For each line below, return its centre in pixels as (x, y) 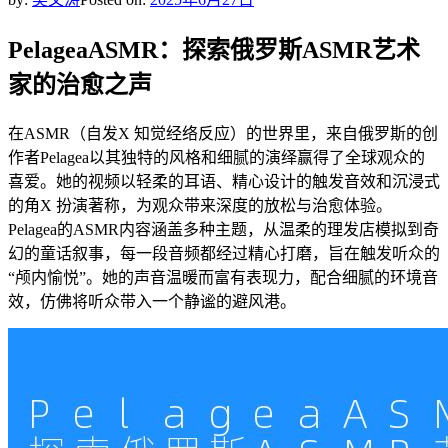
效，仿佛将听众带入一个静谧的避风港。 (152, 301)
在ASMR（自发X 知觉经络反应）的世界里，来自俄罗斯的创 (223, 133)
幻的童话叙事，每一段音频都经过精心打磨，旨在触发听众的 (224, 253)
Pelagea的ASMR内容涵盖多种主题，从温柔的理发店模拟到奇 (223, 229)
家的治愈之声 (80, 84)
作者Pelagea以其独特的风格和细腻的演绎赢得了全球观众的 (216, 157)
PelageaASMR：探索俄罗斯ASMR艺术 (214, 49)
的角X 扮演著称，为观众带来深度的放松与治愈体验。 (200, 205)
